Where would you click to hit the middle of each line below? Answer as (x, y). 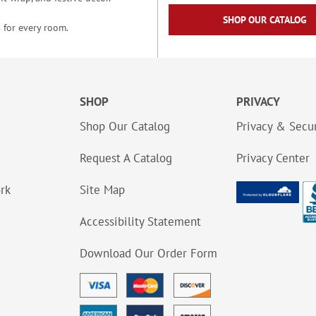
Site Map (102, 190)
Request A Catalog (126, 158)
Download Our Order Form (148, 254)
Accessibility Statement (140, 222)
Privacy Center (273, 158)
